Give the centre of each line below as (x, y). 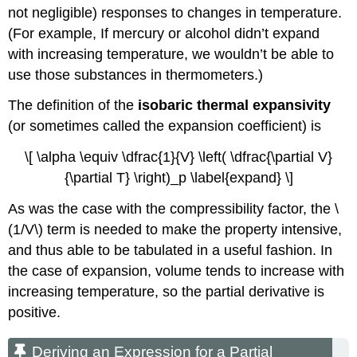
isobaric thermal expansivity (235, 106)
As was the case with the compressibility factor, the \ (174, 208)
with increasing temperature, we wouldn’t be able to (171, 54)
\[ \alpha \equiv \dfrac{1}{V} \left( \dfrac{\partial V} (178, 157)
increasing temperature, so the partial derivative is (167, 291)
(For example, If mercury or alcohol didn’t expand (164, 33)
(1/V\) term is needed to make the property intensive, (175, 229)
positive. (35, 312)
